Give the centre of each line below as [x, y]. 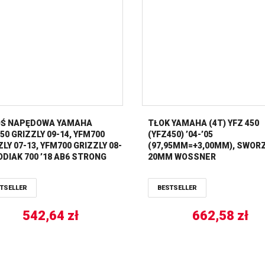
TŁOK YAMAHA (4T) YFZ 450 [203, 123]
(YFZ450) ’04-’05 [180, 134]
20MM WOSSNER [182, 156]
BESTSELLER [177, 188]
